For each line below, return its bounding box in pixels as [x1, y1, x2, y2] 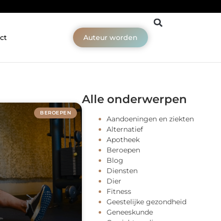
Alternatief [107, 124, 143, 134]
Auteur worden [83, 33, 138, 42]
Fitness [107, 186, 131, 196]
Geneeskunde [107, 207, 153, 217]
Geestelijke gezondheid [107, 197, 186, 206]
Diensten [107, 166, 138, 175]
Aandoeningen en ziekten [107, 114, 194, 123]
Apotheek [107, 135, 140, 144]
